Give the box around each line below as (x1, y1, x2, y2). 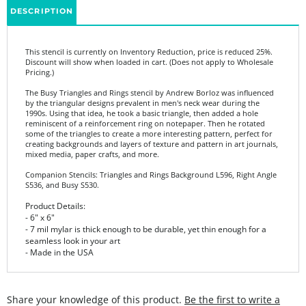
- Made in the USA (25, 226, 94, 238)
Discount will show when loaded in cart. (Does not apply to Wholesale (25, 36, 273, 46)
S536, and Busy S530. (25, 159, 99, 169)
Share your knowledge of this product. (7, 273, 184, 286)
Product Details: (25, 180, 85, 191)
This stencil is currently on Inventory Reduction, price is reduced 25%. (25, 26, 273, 36)
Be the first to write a (184, 273, 280, 286)
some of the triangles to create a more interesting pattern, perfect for (25, 108, 273, 118)
